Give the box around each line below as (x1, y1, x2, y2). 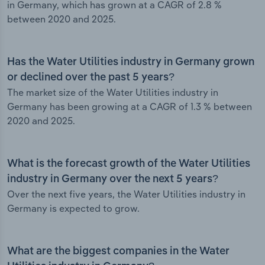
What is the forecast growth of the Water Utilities (7, 159, 250, 170)
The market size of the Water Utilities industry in (7, 86, 218, 99)
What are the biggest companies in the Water (7, 246, 230, 257)
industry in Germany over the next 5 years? (7, 174, 218, 185)
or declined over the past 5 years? (7, 72, 174, 83)
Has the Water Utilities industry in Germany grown (7, 57, 254, 68)
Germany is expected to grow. (7, 202, 140, 215)
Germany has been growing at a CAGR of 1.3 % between (7, 101, 252, 113)
